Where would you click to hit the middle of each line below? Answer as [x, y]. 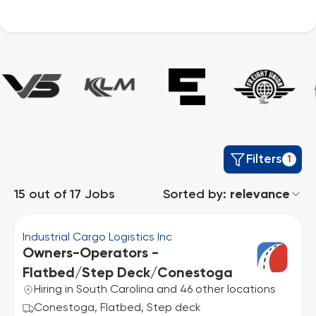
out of [48, 195]
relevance [260, 195]
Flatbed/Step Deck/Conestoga [128, 274]
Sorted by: [196, 195]
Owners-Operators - [91, 254]
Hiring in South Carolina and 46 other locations [155, 290]
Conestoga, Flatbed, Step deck [117, 308]
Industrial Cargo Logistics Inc [97, 238]
